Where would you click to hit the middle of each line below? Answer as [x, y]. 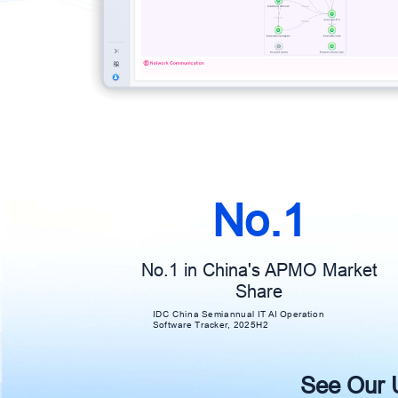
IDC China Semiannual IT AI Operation [239, 313]
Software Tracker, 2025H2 [210, 324]
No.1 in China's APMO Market [259, 269]
